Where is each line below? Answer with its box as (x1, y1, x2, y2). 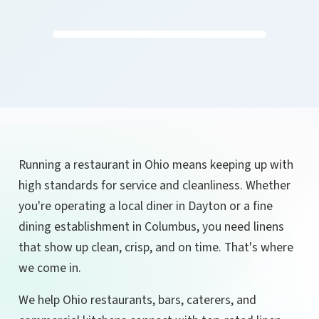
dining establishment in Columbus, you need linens (19, 217, 284, 236)
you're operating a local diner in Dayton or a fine (19, 197, 273, 215)
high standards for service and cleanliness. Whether (19, 176, 291, 194)
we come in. (19, 258, 81, 277)
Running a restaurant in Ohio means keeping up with (19, 155, 293, 174)
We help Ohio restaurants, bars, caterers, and (19, 291, 256, 309)
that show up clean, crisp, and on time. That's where (19, 238, 293, 256)
